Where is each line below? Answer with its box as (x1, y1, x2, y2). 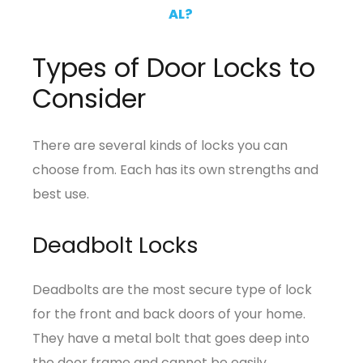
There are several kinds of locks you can (32, 135, 288, 155)
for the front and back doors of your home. (32, 304, 305, 323)
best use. (32, 184, 89, 203)
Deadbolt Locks (32, 228, 199, 261)
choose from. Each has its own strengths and (32, 160, 318, 179)
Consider (32, 79, 146, 117)
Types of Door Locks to (32, 49, 315, 86)
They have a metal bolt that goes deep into (32, 328, 310, 348)
